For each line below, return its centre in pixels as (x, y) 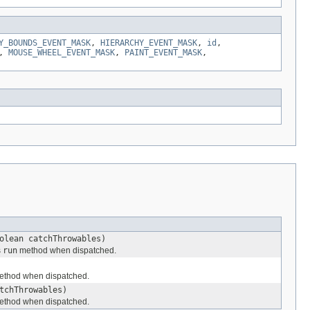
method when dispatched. (67, 250)
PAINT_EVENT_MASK (163, 52)
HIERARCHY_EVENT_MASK (149, 43)
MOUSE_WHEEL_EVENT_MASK (62, 52)
